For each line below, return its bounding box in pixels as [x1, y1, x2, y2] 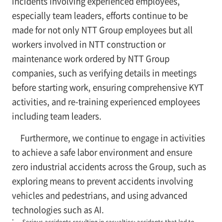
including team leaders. [11, 110, 102, 122]
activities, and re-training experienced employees [11, 95, 200, 108]
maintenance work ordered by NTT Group [11, 52, 169, 64]
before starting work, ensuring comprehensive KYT [11, 81, 204, 93]
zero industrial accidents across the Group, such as [11, 160, 206, 172]
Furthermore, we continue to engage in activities [20, 131, 205, 144]
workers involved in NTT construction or [11, 38, 166, 50]
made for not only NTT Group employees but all [11, 23, 193, 36]
